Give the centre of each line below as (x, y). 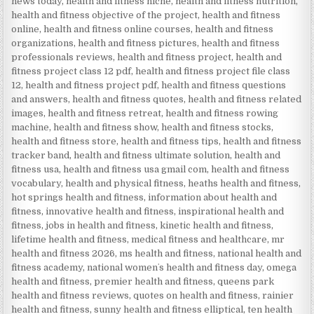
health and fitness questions (224, 85)
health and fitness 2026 (63, 253)
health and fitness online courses (117, 29)
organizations (43, 43)
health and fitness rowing (222, 113)
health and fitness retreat (105, 113)
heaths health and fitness (244, 183)
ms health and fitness (166, 253)
